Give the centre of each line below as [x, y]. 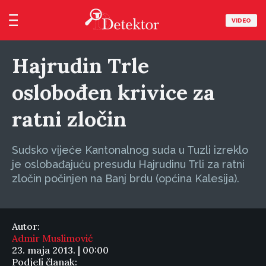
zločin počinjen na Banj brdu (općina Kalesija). [126, 178]
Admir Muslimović [52, 238]
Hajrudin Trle [80, 66]
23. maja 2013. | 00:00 [60, 250]
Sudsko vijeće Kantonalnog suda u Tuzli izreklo [130, 150]
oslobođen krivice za [113, 92]
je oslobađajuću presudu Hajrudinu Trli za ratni [128, 164]
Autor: [26, 226]
